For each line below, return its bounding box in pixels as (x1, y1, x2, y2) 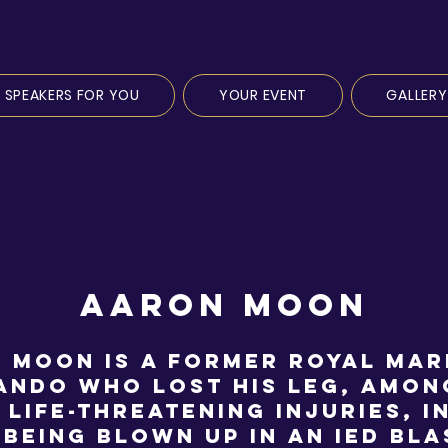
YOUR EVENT (219, 85, 308, 105)
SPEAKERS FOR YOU (4, 85, 140, 105)
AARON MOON (79, 285, 369, 325)
